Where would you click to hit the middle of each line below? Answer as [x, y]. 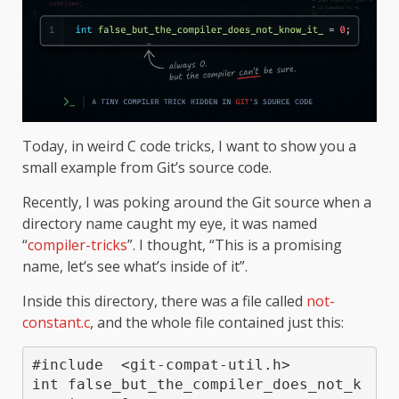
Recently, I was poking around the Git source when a [197, 202]
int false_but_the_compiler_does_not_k [196, 385]
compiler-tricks [77, 244]
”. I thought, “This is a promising [235, 244]
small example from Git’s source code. [147, 167]
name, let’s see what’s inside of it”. [135, 266]
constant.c [56, 322]
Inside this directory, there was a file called [164, 301]
